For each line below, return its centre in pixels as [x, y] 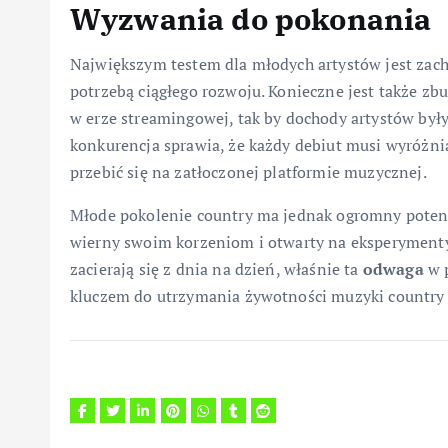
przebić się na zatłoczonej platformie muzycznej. [248, 172]
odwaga [393, 269]
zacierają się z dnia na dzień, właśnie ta [216, 269]
